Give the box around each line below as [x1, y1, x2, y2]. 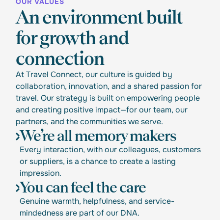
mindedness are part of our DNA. [20, 207, 143, 218]
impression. [20, 167, 61, 178]
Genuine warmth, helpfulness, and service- [20, 195, 174, 206]
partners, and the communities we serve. [16, 116, 163, 127]
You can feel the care [20, 178, 146, 196]
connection [16, 47, 104, 70]
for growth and [16, 26, 129, 49]
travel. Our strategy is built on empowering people [16, 92, 200, 103]
